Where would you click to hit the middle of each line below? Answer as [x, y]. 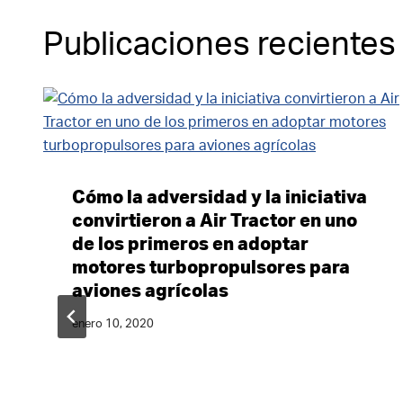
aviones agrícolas [150, 291]
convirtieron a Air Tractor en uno [215, 221]
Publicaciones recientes [219, 45]
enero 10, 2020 [113, 323]
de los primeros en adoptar [190, 244]
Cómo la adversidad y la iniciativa [219, 197]
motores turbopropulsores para [211, 268]
